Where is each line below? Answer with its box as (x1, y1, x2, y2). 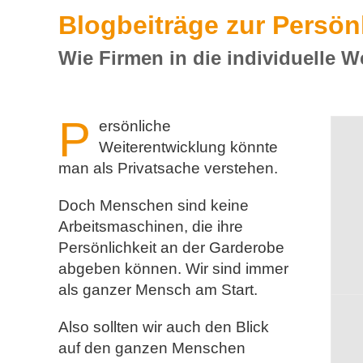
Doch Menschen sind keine (58, 196, 249, 214)
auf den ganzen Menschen (58, 339, 246, 357)
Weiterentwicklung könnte (99, 138, 278, 156)
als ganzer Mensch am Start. (58, 280, 258, 298)
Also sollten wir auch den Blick (58, 318, 269, 335)
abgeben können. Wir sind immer (58, 259, 288, 277)
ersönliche (99, 117, 171, 135)
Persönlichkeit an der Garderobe (58, 238, 284, 256)
